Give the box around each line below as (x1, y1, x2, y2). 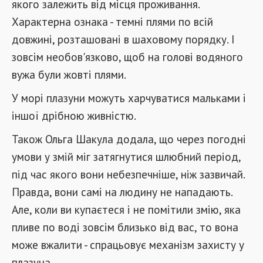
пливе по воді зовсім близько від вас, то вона (12, 220, 238, 234)
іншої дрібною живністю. (12, 108, 136, 123)
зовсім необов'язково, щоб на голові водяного (12, 49, 243, 64)
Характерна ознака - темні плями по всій (12, 14, 213, 29)
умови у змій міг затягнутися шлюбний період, (12, 149, 241, 164)
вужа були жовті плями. (12, 67, 126, 82)
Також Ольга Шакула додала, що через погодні (12, 131, 246, 146)
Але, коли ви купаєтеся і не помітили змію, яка (12, 202, 241, 217)
